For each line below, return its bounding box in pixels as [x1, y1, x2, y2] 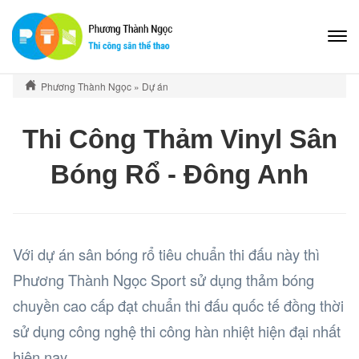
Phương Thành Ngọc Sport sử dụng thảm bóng [13, 269, 314, 291]
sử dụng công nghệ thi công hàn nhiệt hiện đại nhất [13, 321, 341, 342]
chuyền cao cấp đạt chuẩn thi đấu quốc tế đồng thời [13, 295, 344, 317]
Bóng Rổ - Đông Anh [50, 159, 309, 190]
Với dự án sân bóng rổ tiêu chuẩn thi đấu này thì [13, 244, 320, 265]
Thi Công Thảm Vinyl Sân [22, 124, 337, 155]
